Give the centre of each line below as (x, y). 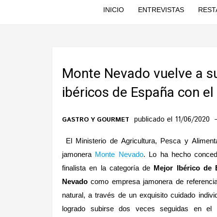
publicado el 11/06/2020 (173, 119)
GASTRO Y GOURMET (96, 120)
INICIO (113, 10)
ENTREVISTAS (161, 10)
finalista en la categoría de (108, 168)
